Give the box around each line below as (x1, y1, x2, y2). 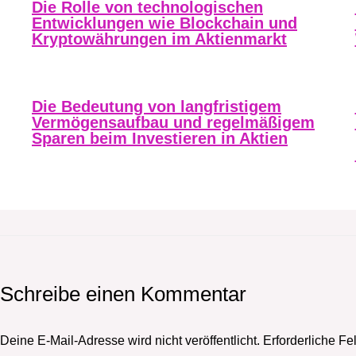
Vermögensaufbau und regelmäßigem (32, 113, 315, 131)
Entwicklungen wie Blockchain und (32, 14, 297, 32)
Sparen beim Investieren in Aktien (32, 129, 288, 147)
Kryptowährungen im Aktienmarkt (32, 29, 287, 48)
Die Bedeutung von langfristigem (32, 97, 281, 115)
